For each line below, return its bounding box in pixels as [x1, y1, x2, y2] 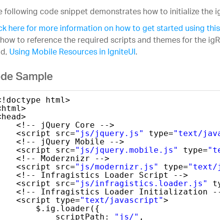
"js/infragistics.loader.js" [75, 178, 208, 188]
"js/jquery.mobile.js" [75, 145, 178, 155]
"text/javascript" [80, 195, 164, 205]
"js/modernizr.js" [75, 162, 159, 171]
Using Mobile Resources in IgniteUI [9, 45, 136, 61]
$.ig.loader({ [35, 203, 100, 213]
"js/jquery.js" [75, 128, 144, 138]
